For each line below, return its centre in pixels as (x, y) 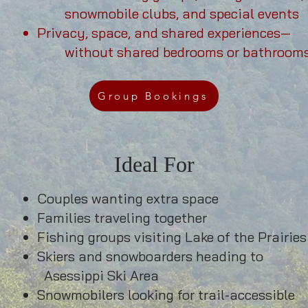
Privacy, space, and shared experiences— (164, 33)
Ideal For (154, 164)
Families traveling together (122, 218)
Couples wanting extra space (128, 198)
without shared (112, 52)
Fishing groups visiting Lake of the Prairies (172, 237)
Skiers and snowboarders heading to (150, 256)
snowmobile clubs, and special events (182, 13)
